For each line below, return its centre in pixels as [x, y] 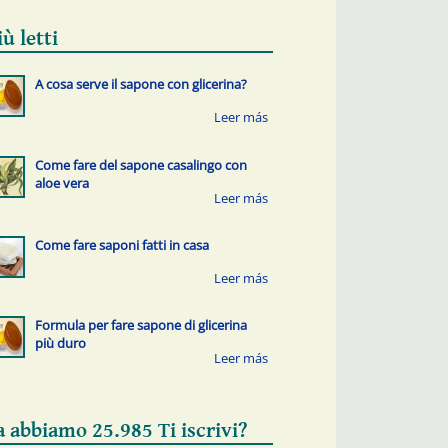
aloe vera [61, 182]
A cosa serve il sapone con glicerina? [140, 84]
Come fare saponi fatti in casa [121, 244]
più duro [60, 343]
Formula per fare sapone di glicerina [140, 325]
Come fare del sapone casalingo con [140, 164]
